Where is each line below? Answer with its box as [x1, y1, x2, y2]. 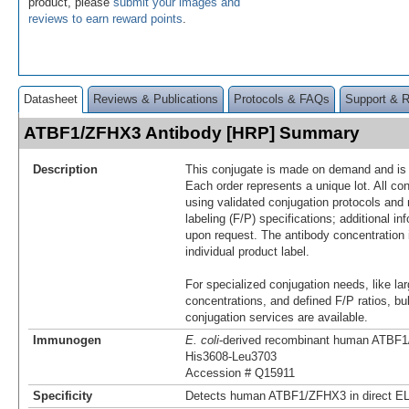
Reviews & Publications [93, 91, 218, 106]
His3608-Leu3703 [185, 349, 277, 363]
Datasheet [24, 91, 78, 106]
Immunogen [33, 332, 101, 347]
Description [33, 162, 98, 176]
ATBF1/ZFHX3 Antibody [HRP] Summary [24, 122, 360, 142]
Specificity [33, 388, 92, 403]
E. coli [185, 332, 219, 347]
